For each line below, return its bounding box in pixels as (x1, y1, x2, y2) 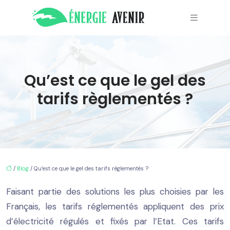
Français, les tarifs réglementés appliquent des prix (6, 200, 224, 212)
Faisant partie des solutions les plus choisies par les (6, 185, 224, 197)
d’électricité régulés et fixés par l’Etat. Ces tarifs (6, 215, 224, 227)
